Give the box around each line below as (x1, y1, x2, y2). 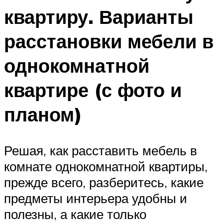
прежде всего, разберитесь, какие (4, 174, 204, 191)
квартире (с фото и (4, 78, 182, 103)
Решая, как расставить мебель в (4, 142, 197, 159)
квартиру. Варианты (4, 4, 193, 29)
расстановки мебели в (4, 29, 214, 54)
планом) (4, 102, 82, 127)
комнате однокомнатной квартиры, (4, 158, 208, 175)
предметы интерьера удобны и (4, 190, 187, 207)
